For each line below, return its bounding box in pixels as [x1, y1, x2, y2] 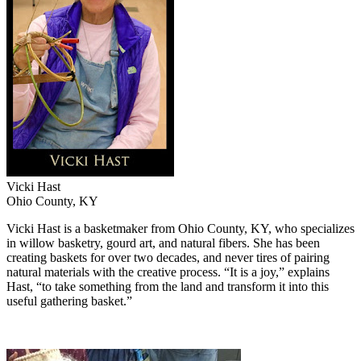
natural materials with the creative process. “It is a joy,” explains [6, 265, 330, 280]
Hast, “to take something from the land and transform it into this [6, 280, 329, 294]
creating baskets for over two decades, [6, 251, 203, 265]
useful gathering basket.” [6, 294, 132, 309]
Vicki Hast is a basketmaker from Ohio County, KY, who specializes [6, 222, 355, 236]
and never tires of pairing [203, 251, 330, 265]
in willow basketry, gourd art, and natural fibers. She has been [6, 236, 320, 251]
